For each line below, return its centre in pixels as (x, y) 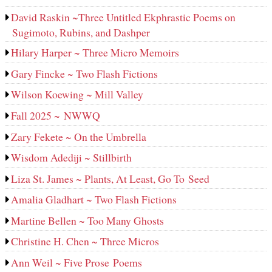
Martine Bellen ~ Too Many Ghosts (88, 220)
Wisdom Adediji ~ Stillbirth (72, 158)
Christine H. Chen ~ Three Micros (85, 241)
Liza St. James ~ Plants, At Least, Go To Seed (110, 178)
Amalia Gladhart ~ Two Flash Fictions (94, 199)
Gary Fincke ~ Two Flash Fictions (85, 73)
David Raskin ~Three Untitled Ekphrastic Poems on (124, 17)
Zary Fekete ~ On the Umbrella (79, 136)
